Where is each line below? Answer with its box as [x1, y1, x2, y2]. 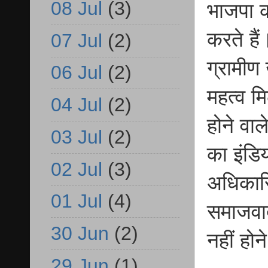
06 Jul [51, 62, 102, 84]
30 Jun [51, 223, 109, 245]
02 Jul [51, 158, 102, 180]
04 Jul [51, 94, 102, 116]
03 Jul [51, 126, 102, 148]
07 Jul [51, 29, 102, 51]
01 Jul [51, 190, 102, 212]
